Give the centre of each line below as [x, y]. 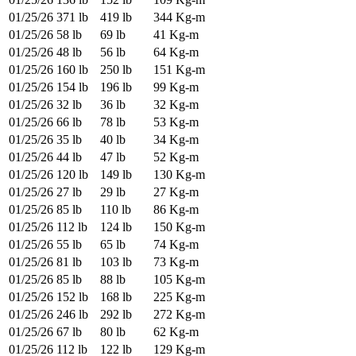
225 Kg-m [179, 297]
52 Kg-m [176, 157]
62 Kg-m [176, 332]
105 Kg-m [179, 280]
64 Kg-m [176, 52]
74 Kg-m [176, 245]
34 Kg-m [176, 140]
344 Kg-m [179, 17]
